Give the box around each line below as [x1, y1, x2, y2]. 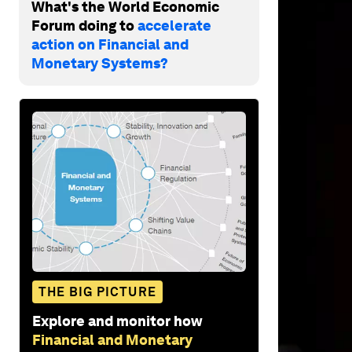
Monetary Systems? [31, 54, 168, 71]
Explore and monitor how [32, 312, 203, 329]
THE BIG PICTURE [38, 284, 156, 299]
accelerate [137, 16, 211, 34]
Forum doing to [31, 16, 137, 34]
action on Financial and [31, 35, 189, 53]
